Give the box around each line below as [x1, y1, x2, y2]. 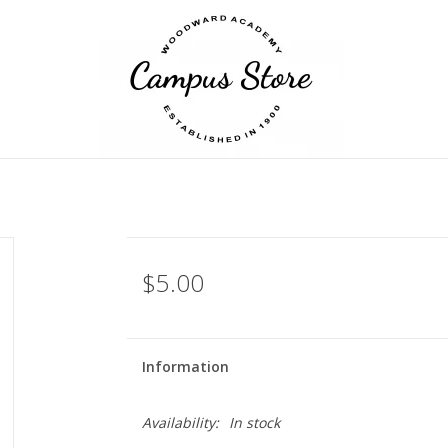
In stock [228, 413, 280, 432]
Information [141, 357, 229, 376]
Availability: [141, 413, 219, 432]
